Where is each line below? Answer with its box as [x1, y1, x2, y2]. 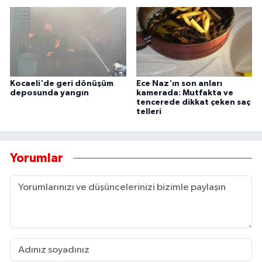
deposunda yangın [10, 88, 89, 97]
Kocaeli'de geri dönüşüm [10, 79, 113, 88]
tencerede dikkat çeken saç [136, 98, 250, 106]
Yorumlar [10, 152, 63, 165]
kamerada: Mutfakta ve [136, 88, 233, 97]
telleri [136, 107, 161, 116]
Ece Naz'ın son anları [136, 79, 222, 88]
